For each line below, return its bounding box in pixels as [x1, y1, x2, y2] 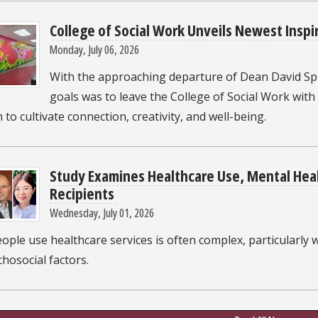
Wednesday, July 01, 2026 [49, 204, 154, 221]
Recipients [49, 182, 117, 204]
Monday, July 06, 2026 [49, 40, 139, 57]
